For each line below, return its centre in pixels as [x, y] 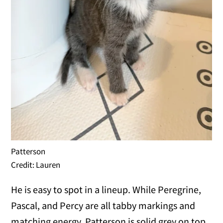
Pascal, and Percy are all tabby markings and [103, 206]
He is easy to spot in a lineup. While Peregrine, [106, 190]
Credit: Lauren [36, 165]
